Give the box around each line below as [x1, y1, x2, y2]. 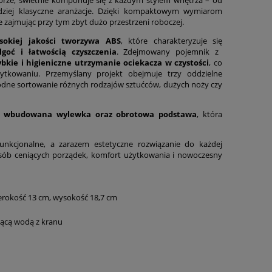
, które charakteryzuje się [120, 35, 222, 46]
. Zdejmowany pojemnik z [116, 46, 219, 57]
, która [197, 108, 222, 120]
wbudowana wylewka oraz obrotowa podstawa [4, 108, 197, 120]
